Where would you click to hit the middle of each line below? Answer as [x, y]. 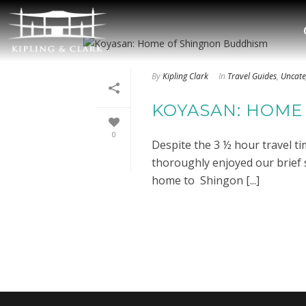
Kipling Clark [185, 76]
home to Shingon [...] [206, 180]
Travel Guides [252, 76]
